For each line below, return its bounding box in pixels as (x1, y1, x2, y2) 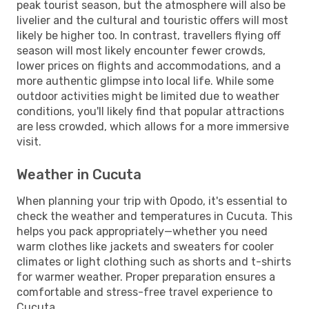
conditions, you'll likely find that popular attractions (17, 104, 284, 118)
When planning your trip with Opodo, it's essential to (17, 194, 287, 208)
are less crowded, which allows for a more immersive (17, 119, 289, 133)
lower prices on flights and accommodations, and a (17, 59, 281, 72)
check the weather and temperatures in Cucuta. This (17, 209, 292, 223)
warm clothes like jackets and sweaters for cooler (17, 239, 274, 253)
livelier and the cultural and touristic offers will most (17, 13, 288, 27)
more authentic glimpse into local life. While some (17, 74, 274, 88)
